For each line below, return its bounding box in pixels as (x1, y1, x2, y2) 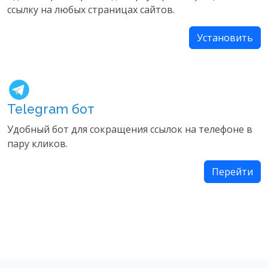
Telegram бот (7, 101, 95, 117)
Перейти (212, 165, 253, 178)
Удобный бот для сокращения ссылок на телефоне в (7, 122, 252, 136)
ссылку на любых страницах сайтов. (7, 2, 175, 16)
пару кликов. (7, 136, 68, 150)
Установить (197, 31, 253, 44)
